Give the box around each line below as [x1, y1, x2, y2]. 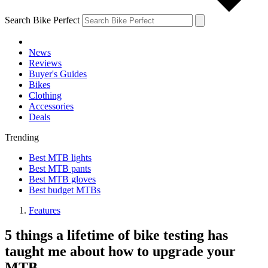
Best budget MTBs [29, 184, 100, 195]
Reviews [29, 57, 62, 68]
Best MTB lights [29, 152, 92, 163]
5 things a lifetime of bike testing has [5, 227, 228, 243]
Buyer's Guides [29, 68, 87, 79]
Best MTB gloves [29, 173, 96, 184]
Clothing [29, 90, 62, 100]
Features [29, 205, 60, 215]
